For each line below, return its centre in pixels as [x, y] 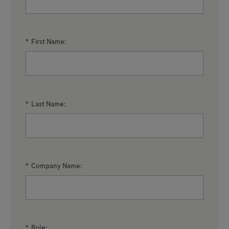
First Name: [49, 42]
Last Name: [48, 104]
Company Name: [56, 166]
